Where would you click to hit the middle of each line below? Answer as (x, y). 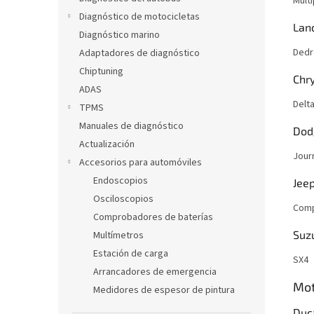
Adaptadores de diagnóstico (139, 53)
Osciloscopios (123, 199)
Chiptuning (101, 71)
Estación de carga (131, 254)
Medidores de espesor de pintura (164, 290)
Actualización (107, 144)
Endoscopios (121, 181)
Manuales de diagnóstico (131, 126)
